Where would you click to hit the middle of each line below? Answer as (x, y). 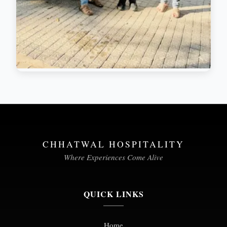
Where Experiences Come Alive (113, 157)
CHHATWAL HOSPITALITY (113, 144)
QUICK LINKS (113, 194)
